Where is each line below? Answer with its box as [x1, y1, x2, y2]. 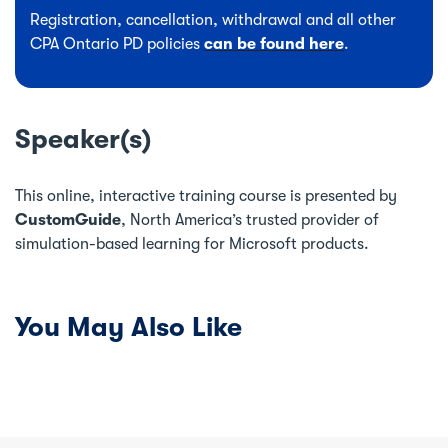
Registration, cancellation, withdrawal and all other [30, 10, 396, 29]
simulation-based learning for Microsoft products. [15, 234, 369, 253]
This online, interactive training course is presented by [15, 186, 397, 205]
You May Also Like [15, 311, 242, 343]
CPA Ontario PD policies [30, 34, 204, 53]
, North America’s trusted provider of [121, 210, 379, 229]
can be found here [204, 34, 344, 53]
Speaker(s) [15, 123, 151, 155]
